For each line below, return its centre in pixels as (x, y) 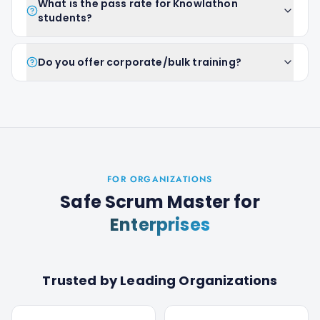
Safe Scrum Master (145, 202)
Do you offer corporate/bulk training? (140, 62)
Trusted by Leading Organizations (160, 280)
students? (65, 18)
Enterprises (160, 225)
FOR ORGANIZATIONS (160, 179)
